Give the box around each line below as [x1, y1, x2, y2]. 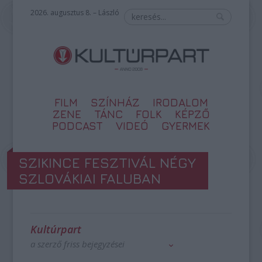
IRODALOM [152, 96, 208, 109]
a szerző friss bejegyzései [30, 238, 125, 250]
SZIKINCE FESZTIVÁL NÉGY [19, 154, 196, 171]
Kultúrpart [30, 222, 82, 236]
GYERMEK [161, 119, 210, 132]
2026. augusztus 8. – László [30, 8, 120, 18]
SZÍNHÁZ [90, 96, 140, 109]
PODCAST [52, 119, 103, 132]
